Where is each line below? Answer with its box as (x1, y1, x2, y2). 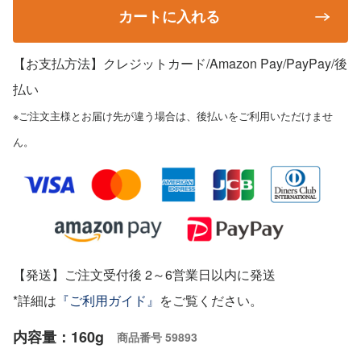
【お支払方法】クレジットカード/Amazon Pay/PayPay (13, 54, 331, 73)
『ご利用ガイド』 (56, 290, 160, 309)
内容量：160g (13, 326, 104, 347)
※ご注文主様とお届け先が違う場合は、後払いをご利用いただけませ (13, 108, 333, 124)
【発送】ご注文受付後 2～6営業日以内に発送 (13, 264, 276, 284)
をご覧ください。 (160, 290, 263, 309)
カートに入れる (118, 6, 220, 27)
